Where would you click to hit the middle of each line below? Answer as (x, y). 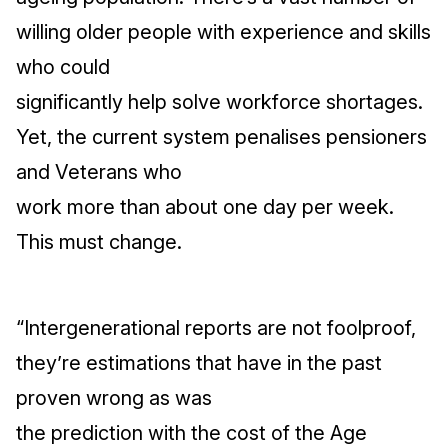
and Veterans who (99, 172)
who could (63, 67)
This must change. (99, 242)
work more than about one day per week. (205, 207)
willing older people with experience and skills (223, 32)
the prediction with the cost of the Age (191, 433)
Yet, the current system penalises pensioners (221, 137)
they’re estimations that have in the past (199, 363)
